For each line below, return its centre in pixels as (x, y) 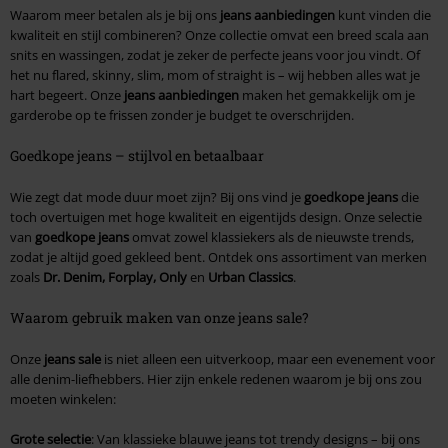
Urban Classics (250, 277)
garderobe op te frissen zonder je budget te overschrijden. (182, 115)
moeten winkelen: (63, 399)
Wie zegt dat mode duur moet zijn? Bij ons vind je (157, 197)
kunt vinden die (383, 15)
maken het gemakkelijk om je (327, 95)
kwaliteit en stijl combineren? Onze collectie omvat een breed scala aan (219, 35)
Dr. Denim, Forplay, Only (115, 277)
